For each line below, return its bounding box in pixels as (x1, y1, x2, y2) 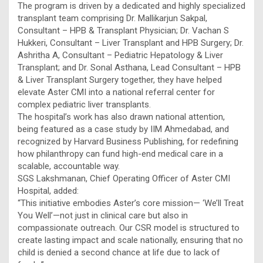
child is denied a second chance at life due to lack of (18, 247, 220, 258)
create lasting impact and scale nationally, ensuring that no (18, 235, 243, 246)
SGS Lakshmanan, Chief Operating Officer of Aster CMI (18, 173, 230, 184)
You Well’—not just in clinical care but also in (18, 210, 188, 221)
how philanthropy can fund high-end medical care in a (18, 149, 223, 160)
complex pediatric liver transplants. (18, 99, 151, 110)
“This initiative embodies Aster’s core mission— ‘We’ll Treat (18, 198, 244, 209)
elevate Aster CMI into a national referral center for (18, 87, 215, 98)
